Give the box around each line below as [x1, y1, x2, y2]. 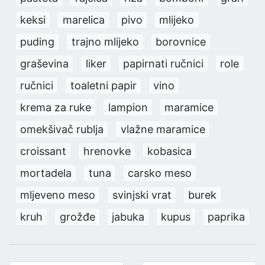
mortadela [20, 166, 72, 179]
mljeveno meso [20, 188, 96, 201]
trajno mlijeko [71, 35, 139, 48]
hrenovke [83, 144, 131, 157]
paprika [207, 210, 245, 223]
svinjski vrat [112, 188, 172, 201]
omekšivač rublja [20, 122, 104, 135]
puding [20, 35, 55, 48]
